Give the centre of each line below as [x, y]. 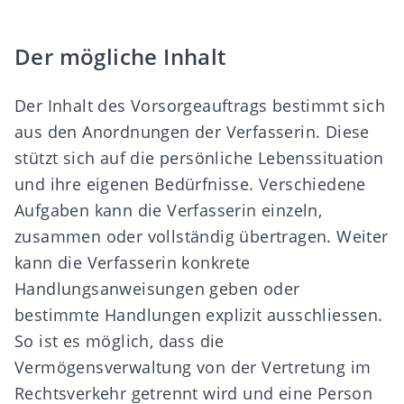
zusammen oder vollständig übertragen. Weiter [202, 236]
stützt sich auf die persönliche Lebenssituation [199, 158]
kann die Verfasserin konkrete [133, 262]
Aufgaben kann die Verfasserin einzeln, [169, 210]
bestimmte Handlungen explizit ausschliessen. [199, 315]
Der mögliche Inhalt [120, 56]
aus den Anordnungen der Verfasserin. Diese [192, 132]
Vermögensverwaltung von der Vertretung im [193, 367]
